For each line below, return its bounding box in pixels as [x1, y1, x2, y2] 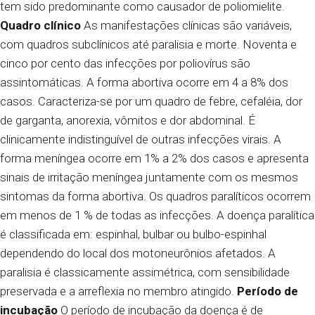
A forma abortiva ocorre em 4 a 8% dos [84, 75, 288, 89]
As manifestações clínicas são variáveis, [81, 18, 292, 32]
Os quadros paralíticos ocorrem [146, 189, 311, 203]
